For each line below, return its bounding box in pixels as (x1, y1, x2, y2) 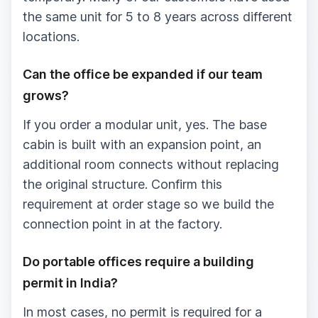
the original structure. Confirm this (23, 176, 222, 192)
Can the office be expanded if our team (23, 66, 263, 82)
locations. (23, 28, 79, 44)
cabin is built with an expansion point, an (23, 136, 261, 152)
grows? (23, 87, 69, 103)
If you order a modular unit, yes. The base (23, 116, 267, 132)
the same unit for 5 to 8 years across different (23, 9, 292, 24)
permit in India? (23, 275, 118, 290)
